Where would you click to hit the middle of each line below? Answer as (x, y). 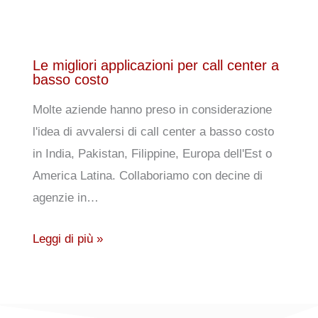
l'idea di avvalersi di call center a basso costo (153, 132)
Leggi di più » (67, 239)
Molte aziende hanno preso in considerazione (152, 110)
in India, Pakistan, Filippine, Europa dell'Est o (152, 154)
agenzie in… (65, 198)
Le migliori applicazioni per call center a (155, 66)
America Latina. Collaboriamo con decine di (147, 176)
